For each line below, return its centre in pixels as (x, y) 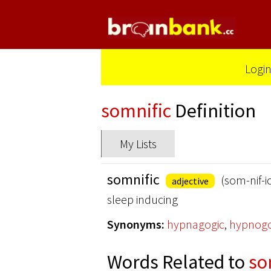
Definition (214, 111)
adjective (190, 181)
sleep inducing (142, 199)
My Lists (138, 144)
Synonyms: (136, 224)
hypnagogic (196, 224)
